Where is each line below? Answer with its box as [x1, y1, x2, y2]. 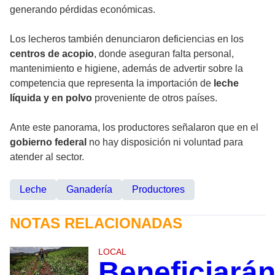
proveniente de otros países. [92, 92, 217, 103]
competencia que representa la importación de [10, 77, 214, 88]
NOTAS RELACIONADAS [10, 214, 182, 231]
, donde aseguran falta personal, [94, 48, 234, 59]
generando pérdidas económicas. [10, 4, 155, 15]
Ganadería [66, 184, 112, 195]
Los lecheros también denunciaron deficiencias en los [10, 33, 244, 44]
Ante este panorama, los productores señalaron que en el [10, 122, 258, 133]
